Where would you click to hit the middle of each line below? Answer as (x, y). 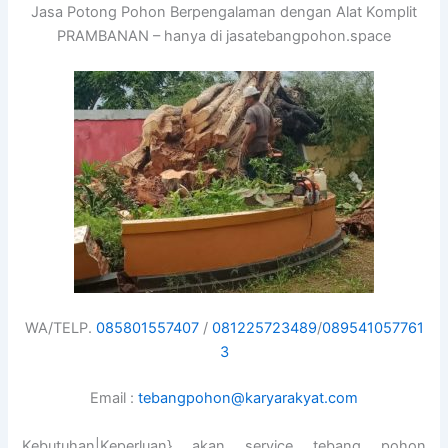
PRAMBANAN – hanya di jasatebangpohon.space (224, 35)
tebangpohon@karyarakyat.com (248, 398)
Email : (114, 398)
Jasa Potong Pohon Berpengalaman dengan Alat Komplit (224, 11)
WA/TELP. (60, 328)
